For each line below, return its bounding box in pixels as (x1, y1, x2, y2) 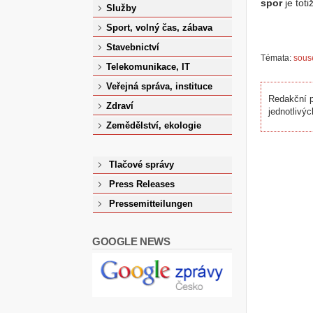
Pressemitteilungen (109, 198, 194, 209)
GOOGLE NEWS (92, 235, 170, 247)
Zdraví (106, 101, 134, 111)
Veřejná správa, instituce (106, 81, 213, 92)
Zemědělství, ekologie (106, 120, 202, 131)
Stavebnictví (106, 42, 160, 52)
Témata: (261, 53, 293, 63)
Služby (106, 3, 137, 13)
